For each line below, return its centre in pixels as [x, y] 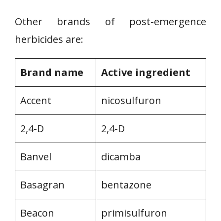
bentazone [126, 185]
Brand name [52, 72]
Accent [36, 100]
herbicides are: [49, 39]
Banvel [36, 157]
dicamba [121, 157]
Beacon [37, 213]
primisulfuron [134, 213]
